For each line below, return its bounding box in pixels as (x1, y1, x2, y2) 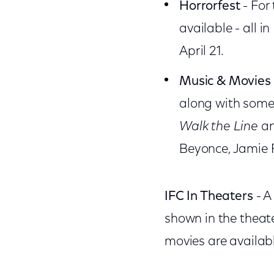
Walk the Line (179, 120, 259, 133)
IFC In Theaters (164, 190, 253, 203)
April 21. (179, 45, 224, 58)
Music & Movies (179, 75, 271, 88)
